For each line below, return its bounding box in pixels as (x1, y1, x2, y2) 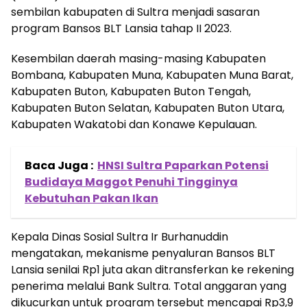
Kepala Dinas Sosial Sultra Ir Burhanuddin (11, 229, 228, 245)
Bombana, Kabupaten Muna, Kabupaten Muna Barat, (11, 67, 293, 83)
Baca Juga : (25, 158, 93, 173)
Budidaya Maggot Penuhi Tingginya (25, 174, 238, 190)
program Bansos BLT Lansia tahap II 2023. (11, 21, 232, 36)
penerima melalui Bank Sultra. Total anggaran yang (11, 278, 286, 294)
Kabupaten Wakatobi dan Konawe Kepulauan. (11, 116, 257, 132)
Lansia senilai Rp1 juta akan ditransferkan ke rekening (11, 262, 294, 278)
